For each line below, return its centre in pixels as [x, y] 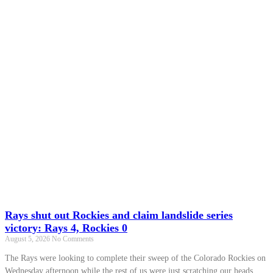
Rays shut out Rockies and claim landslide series [119, 215]
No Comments [73, 239]
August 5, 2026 [28, 239]
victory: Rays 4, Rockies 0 [66, 228]
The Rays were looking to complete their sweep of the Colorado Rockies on [135, 258]
